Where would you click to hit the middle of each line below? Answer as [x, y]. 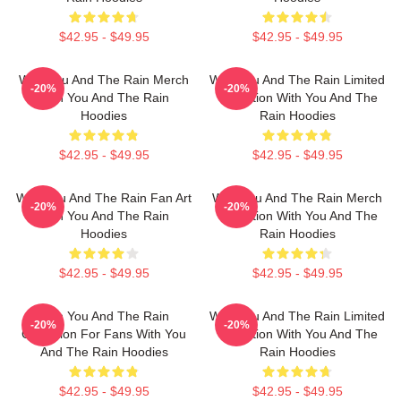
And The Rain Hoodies [104, 352]
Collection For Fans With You [104, 334]
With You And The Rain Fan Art [104, 198]
